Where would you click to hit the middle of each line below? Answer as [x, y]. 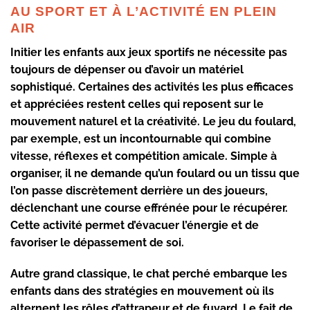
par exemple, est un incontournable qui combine [141, 138]
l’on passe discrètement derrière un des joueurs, [139, 190]
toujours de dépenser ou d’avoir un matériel [127, 69]
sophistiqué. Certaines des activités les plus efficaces [152, 86]
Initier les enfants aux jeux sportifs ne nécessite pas [149, 52]
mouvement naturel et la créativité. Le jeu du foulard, [153, 121]
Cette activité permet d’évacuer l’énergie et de [135, 225]
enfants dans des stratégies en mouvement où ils [142, 291]
